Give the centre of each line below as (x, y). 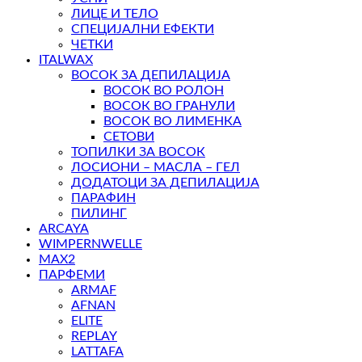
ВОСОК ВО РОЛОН (164, 91)
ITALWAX (66, 60)
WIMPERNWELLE (90, 244)
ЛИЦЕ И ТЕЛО (115, 14)
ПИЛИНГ (99, 214)
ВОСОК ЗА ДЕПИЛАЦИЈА (151, 76)
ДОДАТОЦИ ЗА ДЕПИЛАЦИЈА (165, 183)
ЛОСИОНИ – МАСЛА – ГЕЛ (156, 168)
